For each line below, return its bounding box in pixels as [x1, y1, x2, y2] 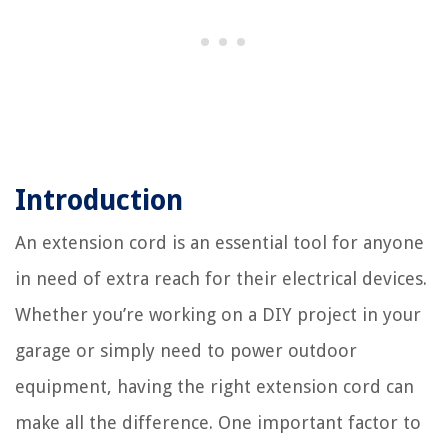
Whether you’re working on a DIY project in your [15, 304, 421, 325]
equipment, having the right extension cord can [15, 376, 414, 397]
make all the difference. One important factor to [15, 412, 421, 433]
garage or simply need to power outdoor [15, 340, 357, 361]
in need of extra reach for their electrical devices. [15, 268, 427, 289]
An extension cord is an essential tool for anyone [15, 232, 424, 253]
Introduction [15, 184, 183, 217]
